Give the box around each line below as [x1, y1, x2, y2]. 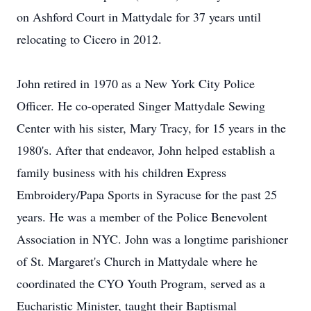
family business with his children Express [17, 164, 226, 180]
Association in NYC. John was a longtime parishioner [17, 230, 288, 247]
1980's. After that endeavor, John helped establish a [17, 142, 275, 158]
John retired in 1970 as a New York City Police [17, 75, 255, 92]
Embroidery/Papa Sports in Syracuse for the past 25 [17, 186, 277, 203]
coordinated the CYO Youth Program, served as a [17, 275, 265, 292]
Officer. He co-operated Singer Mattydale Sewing [17, 97, 265, 114]
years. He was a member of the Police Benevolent [17, 208, 267, 225]
